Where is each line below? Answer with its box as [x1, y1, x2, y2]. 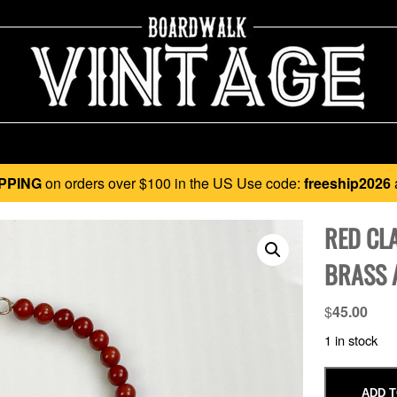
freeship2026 [304, 172, 391, 193]
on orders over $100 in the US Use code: [42, 172, 304, 193]
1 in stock [323, 330, 378, 349]
